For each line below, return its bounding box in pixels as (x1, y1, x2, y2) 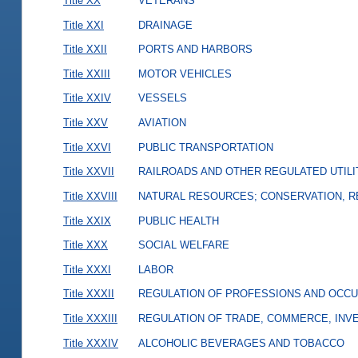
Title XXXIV (62, 336, 118, 349)
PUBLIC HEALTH (137, 214, 219, 227)
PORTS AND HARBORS (137, 43, 253, 56)
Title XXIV (62, 92, 111, 105)
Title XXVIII (62, 189, 117, 202)
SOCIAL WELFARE (137, 239, 229, 252)
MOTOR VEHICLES (137, 67, 232, 80)
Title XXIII (62, 67, 110, 80)
